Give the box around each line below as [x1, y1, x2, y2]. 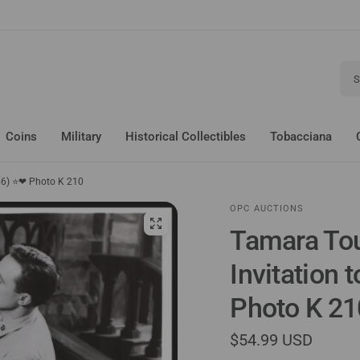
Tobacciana [270, 129, 332, 144]
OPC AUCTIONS [230, 203, 305, 214]
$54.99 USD [230, 330, 313, 350]
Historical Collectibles [125, 129, 246, 144]
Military [61, 129, 101, 144]
